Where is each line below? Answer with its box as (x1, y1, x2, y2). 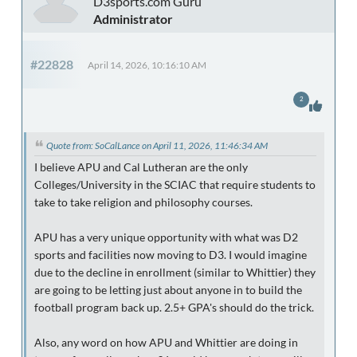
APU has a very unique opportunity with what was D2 (34, 230, 298, 244)
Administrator (93, 10, 173, 26)
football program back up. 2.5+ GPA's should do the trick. (34, 300, 314, 314)
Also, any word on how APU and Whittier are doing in (34, 335, 298, 349)
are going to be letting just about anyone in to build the (34, 283, 302, 296)
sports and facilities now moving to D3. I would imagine (34, 248, 307, 261)
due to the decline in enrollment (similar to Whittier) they (34, 265, 316, 279)
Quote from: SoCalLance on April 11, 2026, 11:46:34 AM (46, 139, 268, 151)
